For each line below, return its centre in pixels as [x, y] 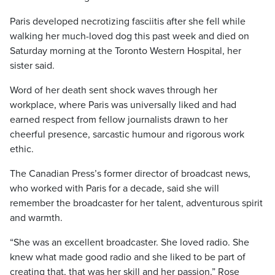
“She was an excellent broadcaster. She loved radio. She [130, 242]
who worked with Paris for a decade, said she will [114, 188]
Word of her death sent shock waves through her [114, 90]
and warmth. [36, 218]
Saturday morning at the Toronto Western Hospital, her [126, 51]
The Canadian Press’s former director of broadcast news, [130, 174]
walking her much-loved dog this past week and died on [130, 36]
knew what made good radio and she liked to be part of [128, 257]
